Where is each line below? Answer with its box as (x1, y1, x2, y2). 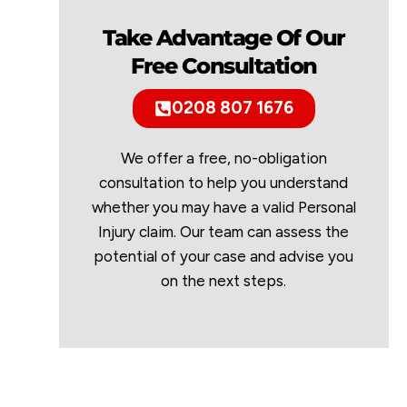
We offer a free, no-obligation (120, 148, 327, 167)
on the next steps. (161, 271, 287, 290)
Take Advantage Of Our (103, 25, 345, 52)
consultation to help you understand (99, 173, 349, 192)
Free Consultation (131, 53, 317, 80)
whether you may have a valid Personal (91, 197, 356, 216)
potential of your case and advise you (94, 246, 354, 265)
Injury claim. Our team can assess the (98, 222, 350, 241)
